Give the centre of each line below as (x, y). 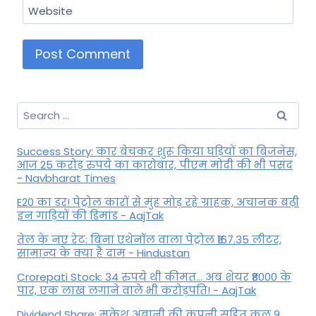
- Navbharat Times (66, 178)
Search (35, 109)
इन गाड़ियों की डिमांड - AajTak (90, 216)
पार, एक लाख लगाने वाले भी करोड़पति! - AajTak (136, 291)
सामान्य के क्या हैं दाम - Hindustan (103, 253)
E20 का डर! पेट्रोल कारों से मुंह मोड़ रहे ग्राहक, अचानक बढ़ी (158, 202)
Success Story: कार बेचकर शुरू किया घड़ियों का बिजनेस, (157, 152)
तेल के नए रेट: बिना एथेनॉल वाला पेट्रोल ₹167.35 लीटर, (149, 240)
